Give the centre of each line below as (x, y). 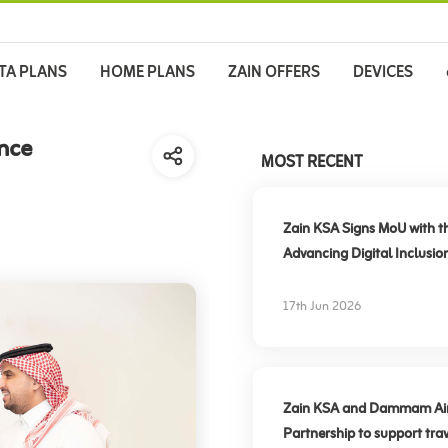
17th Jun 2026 (322, 307)
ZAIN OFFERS (274, 73)
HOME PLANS (148, 73)
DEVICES (383, 73)
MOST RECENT (311, 163)
